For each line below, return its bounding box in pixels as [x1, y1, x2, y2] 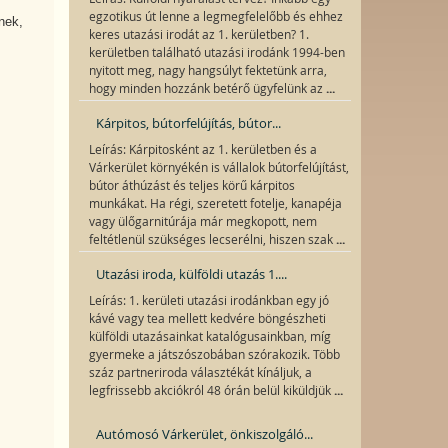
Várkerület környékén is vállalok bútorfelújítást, [88, 160, 349, 175]
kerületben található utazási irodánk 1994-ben [88, 45, 345, 60]
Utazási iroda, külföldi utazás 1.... [95, 265, 287, 283]
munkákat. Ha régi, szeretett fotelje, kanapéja [88, 196, 342, 211]
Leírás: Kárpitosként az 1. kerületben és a [88, 142, 317, 157]
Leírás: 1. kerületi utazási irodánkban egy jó [88, 293, 329, 308]
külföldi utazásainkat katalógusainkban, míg [88, 329, 331, 344]
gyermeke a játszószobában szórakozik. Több [88, 347, 340, 362]
